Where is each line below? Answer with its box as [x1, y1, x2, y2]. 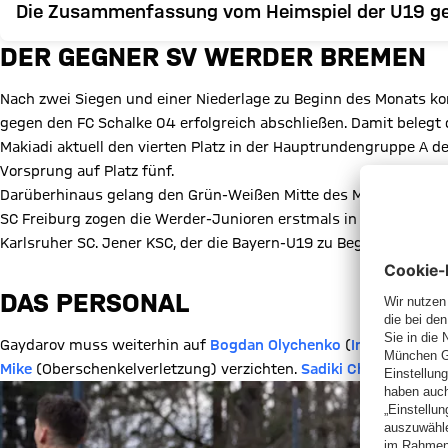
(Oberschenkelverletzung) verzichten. [32, 361, 301, 377]
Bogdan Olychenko [210, 337, 341, 353]
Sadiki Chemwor [301, 361, 416, 377]
